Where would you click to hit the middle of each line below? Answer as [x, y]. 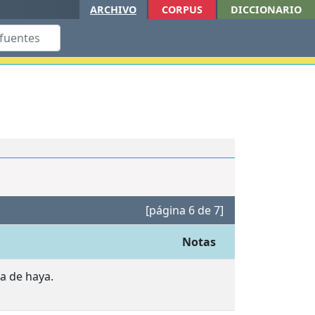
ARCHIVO [113, 9]
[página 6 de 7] [185, 211]
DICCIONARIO [266, 9]
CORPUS [182, 9]
